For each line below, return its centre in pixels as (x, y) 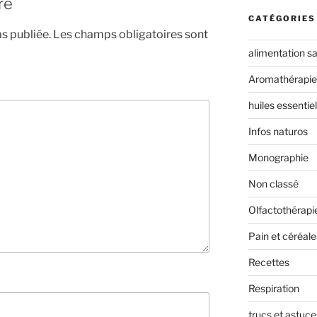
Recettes (269, 263)
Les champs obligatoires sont (131, 34)
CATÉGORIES (282, 19)
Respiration (273, 289)
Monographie (278, 158)
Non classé (273, 184)
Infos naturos (278, 132)
